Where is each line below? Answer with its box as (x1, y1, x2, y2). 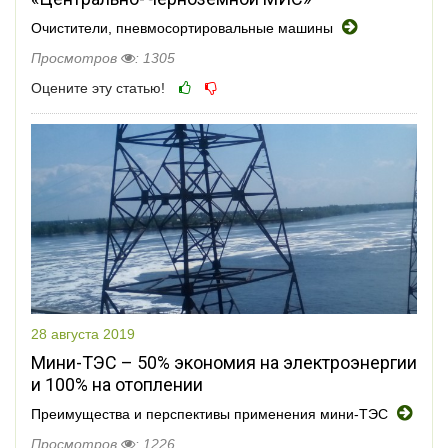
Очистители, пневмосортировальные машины (31, 19, 337, 36)
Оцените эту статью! (31, 79, 165, 96)
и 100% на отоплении (31, 373, 203, 395)
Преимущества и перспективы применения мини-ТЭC (31, 405, 392, 422)
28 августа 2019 (31, 325, 135, 342)
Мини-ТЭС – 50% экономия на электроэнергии (31, 351, 417, 373)
